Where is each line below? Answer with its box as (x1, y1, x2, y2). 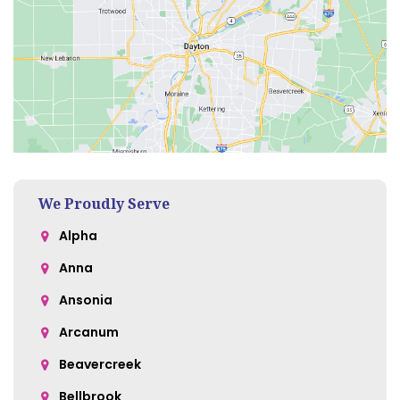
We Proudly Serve (38, 194, 170, 214)
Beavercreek (59, 355, 141, 374)
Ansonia (59, 291, 112, 310)
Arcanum (59, 323, 119, 342)
